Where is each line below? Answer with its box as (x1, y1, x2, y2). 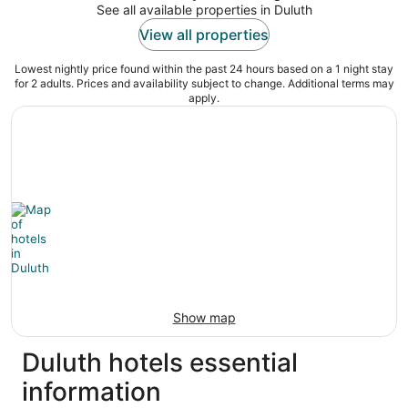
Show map (172, 310, 236, 326)
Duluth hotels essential (22, 347, 298, 379)
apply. (189, 91, 219, 106)
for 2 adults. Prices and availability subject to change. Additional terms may (14, 76, 394, 91)
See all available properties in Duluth (96, 2, 312, 18)
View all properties (139, 25, 269, 45)
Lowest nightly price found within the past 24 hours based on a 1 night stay (15, 62, 393, 76)
